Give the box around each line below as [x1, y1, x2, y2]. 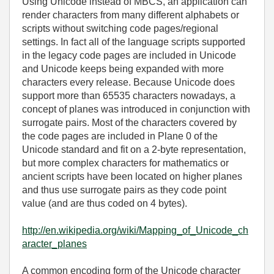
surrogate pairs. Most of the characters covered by [22, 117, 237, 128]
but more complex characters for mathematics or [22, 158, 229, 168]
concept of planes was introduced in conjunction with [22, 104, 250, 114]
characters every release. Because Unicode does [22, 77, 235, 87]
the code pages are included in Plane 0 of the [22, 131, 218, 141]
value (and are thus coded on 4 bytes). [22, 198, 187, 209]
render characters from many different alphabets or [22, 10, 239, 20]
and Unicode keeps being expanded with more [22, 64, 224, 74]
